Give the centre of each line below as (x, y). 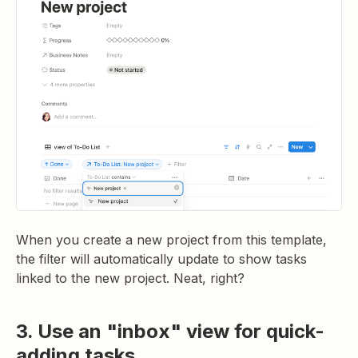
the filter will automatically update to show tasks (161, 259)
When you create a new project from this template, (171, 240)
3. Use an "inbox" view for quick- (170, 332)
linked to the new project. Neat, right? (130, 278)
